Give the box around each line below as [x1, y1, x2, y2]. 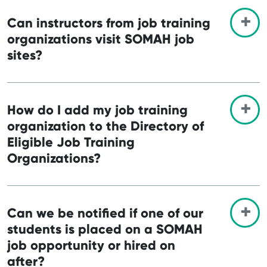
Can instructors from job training [7, 14, 210, 31]
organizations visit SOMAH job [7, 30, 194, 47]
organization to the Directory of [7, 117, 204, 134]
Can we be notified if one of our [7, 204, 203, 221]
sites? [7, 46, 42, 63]
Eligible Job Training [7, 133, 135, 150]
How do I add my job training [7, 101, 188, 118]
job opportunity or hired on [7, 237, 175, 253]
